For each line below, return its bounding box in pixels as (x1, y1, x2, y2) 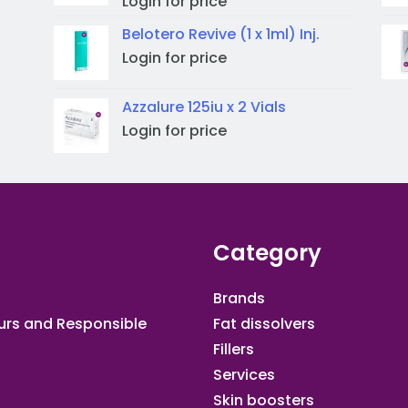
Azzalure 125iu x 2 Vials (122, 96, 286, 117)
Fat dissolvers (213, 312, 315, 334)
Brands (213, 287, 265, 309)
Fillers (213, 338, 254, 360)
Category (213, 236, 321, 269)
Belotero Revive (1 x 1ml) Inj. (122, 23, 320, 45)
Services (213, 363, 275, 385)
